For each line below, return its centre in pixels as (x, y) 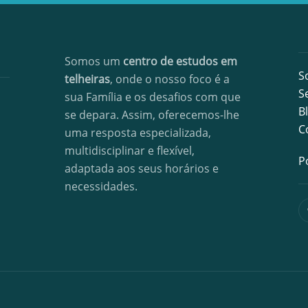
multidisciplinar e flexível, (130, 150)
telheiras (87, 79)
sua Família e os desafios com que (153, 97)
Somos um (92, 61)
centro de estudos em (179, 61)
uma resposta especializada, (138, 132)
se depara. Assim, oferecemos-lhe (152, 114)
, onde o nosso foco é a (170, 79)
